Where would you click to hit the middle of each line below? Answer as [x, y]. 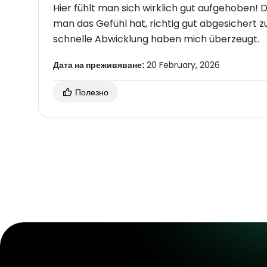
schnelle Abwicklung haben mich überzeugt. [156, 39]
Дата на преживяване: [99, 65]
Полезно [91, 92]
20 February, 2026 [182, 65]
